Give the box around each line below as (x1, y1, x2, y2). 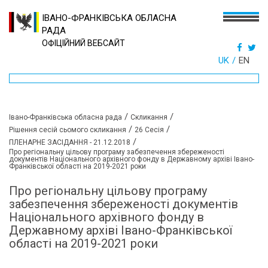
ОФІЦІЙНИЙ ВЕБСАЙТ (42, 38, 125, 48)
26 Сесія (135, 126, 164, 134)
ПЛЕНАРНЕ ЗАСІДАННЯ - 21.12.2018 (9, 138, 130, 147)
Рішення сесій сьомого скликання (9, 126, 126, 134)
